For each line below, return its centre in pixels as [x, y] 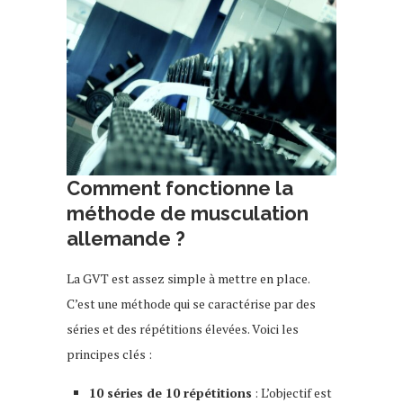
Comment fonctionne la [180, 188]
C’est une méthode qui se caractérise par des [191, 303]
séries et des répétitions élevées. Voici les [183, 328]
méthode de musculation [188, 213]
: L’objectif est [292, 392]
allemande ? [126, 238]
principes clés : [109, 354]
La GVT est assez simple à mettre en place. [188, 278]
